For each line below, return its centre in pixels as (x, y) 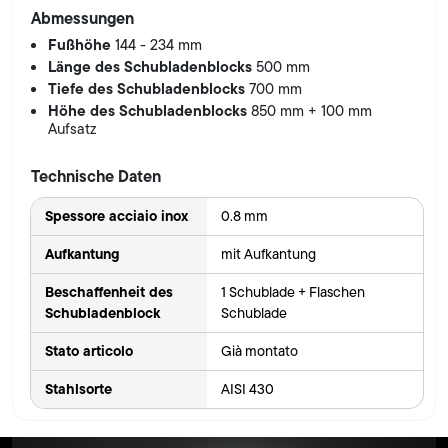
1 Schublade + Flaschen (292, 291)
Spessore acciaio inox (116, 215)
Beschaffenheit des (108, 291)
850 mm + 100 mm (312, 110)
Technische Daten (95, 175)
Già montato (259, 350)
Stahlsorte (78, 388)
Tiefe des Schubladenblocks (149, 88)
